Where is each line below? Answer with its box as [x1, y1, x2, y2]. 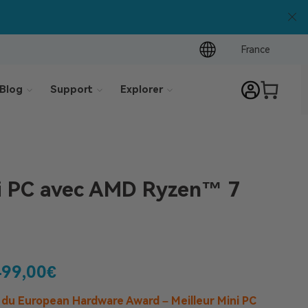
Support [50, 84, 93, 96]
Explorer [120, 84, 164, 96]
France [241, 44, 270, 55]
